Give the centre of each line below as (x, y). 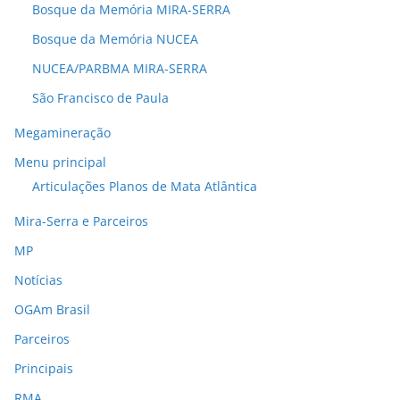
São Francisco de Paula (100, 97)
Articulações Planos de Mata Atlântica (145, 186)
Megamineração (62, 132)
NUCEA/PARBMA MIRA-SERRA (120, 68)
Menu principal (60, 162)
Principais (44, 368)
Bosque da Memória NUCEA (115, 38)
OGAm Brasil (52, 309)
